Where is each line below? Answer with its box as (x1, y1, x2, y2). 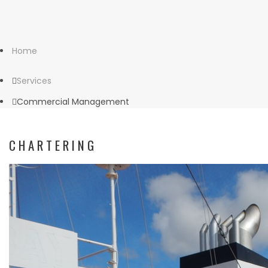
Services (17, 75, 51, 87)
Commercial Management (17, 96, 129, 108)
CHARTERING (9, 136, 97, 154)
